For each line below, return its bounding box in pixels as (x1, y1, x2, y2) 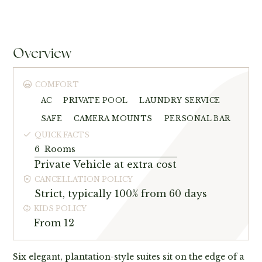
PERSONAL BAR (164, 114, 231, 123)
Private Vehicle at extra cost (35, 158, 177, 170)
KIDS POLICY (33, 204, 87, 213)
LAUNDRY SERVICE (139, 96, 220, 105)
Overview (13, 43, 71, 62)
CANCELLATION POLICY (35, 174, 133, 184)
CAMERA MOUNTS (74, 114, 153, 123)
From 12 (33, 216, 74, 229)
